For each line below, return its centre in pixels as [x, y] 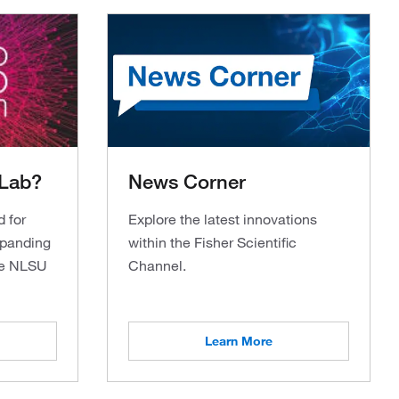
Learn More [239, 341]
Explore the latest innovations [223, 219]
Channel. [157, 265]
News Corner [187, 181]
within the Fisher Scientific [212, 242]
